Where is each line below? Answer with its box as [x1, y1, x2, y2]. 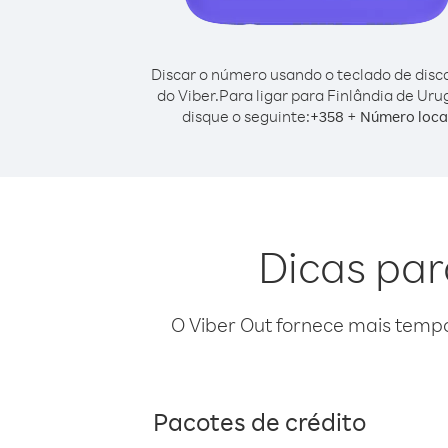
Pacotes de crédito [153, 405, 366, 437]
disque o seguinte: [182, 106, 310, 126]
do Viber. [156, 85, 219, 105]
